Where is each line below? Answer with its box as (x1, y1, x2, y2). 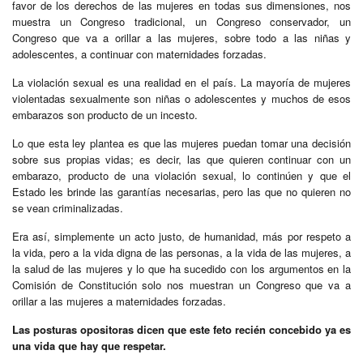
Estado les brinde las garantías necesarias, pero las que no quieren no (12, 184, 351, 200)
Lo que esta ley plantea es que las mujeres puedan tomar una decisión (12, 135, 351, 152)
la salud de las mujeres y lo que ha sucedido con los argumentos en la (12, 261, 351, 277)
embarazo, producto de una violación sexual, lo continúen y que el (12, 168, 351, 184)
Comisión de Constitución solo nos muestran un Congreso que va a (12, 277, 351, 293)
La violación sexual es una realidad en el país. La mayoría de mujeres (12, 75, 351, 91)
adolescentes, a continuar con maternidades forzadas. (12, 46, 267, 62)
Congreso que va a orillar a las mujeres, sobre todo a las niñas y (12, 30, 351, 46)
